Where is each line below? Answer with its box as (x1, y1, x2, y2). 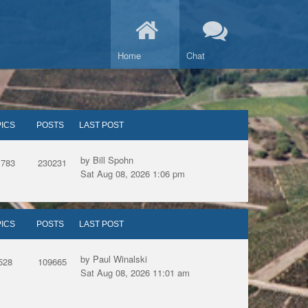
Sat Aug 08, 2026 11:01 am (80, 266, 190, 279)
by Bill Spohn (80, 153, 133, 166)
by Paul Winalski (80, 252, 147, 265)
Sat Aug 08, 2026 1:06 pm (80, 167, 185, 180)
